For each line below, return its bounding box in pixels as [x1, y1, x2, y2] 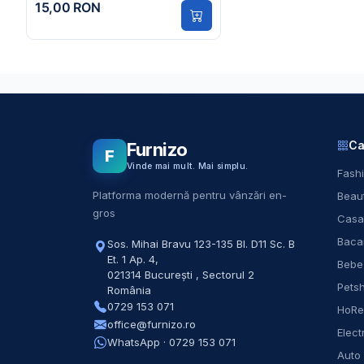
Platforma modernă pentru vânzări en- [93, 188, 287, 201]
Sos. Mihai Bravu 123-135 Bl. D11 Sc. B [107, 236, 295, 250]
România [107, 283, 151, 297]
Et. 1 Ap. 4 [107, 252, 155, 266]
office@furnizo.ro [107, 318, 196, 331]
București [145, 267, 193, 281]
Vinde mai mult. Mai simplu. [127, 161, 249, 172]
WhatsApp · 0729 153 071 [107, 336, 236, 349]
